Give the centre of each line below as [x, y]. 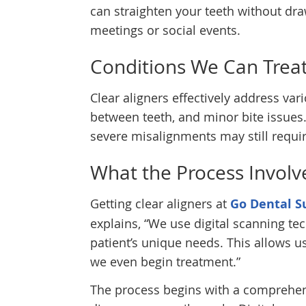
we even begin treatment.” [165, 262]
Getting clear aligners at [160, 204]
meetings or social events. [165, 30]
